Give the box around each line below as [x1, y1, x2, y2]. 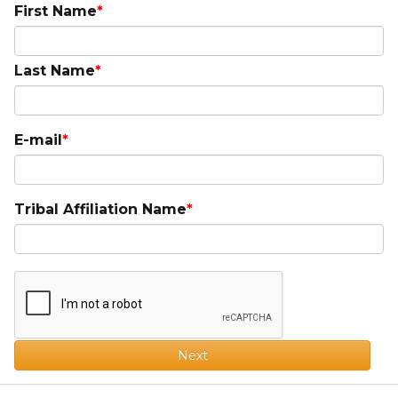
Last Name [14, 62, 95, 79]
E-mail [14, 131, 62, 148]
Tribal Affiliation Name [14, 201, 187, 218]
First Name [14, 3, 97, 20]
